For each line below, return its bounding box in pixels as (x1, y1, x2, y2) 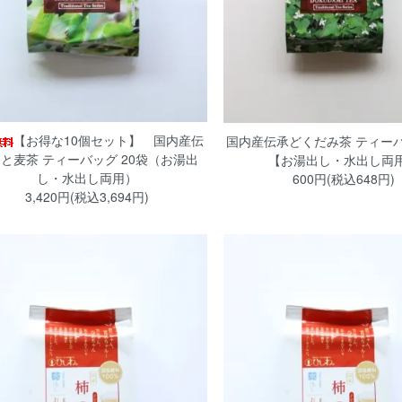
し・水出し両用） (36, 169, 137, 188)
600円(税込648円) (292, 170, 395, 188)
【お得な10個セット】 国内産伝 (13, 131, 204, 150)
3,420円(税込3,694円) (24, 188, 149, 206)
